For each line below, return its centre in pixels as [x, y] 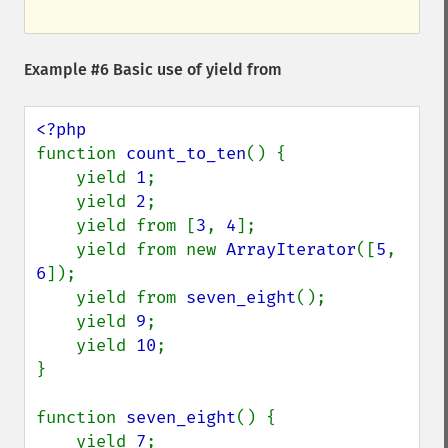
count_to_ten [186, 153]
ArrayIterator [291, 249]
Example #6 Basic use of [115, 69]
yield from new [151, 249]
